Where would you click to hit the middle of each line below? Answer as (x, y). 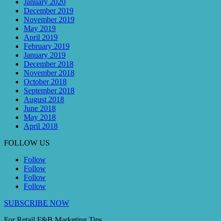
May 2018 (40, 117)
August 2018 (44, 100)
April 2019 (41, 37)
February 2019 (47, 46)
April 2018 (41, 126)
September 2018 (49, 91)
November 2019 (49, 20)
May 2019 (40, 29)
